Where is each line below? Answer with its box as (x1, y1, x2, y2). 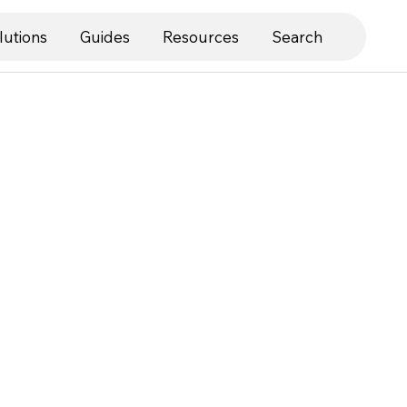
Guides (80, 26, 131, 46)
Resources (163, 26, 240, 46)
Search (272, 26, 323, 46)
